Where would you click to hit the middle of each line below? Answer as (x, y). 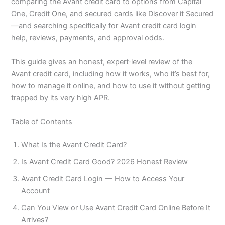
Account (36, 191)
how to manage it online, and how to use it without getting (111, 86)
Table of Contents (42, 121)
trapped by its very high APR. (61, 98)
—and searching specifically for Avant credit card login (104, 26)
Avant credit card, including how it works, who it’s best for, (111, 74)
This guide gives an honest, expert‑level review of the (102, 62)
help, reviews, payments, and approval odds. (88, 38)
